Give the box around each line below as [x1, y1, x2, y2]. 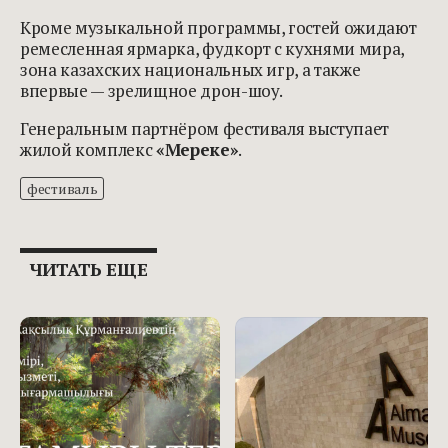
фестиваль [27, 178, 98, 198]
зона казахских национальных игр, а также [20, 57, 361, 81]
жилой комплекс [20, 137, 156, 161]
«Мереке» [155, 137, 239, 161]
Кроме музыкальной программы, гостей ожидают [20, 15, 417, 39]
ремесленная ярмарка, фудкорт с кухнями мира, [20, 36, 405, 60]
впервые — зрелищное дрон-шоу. [20, 78, 284, 102]
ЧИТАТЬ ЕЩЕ [30, 256, 148, 281]
